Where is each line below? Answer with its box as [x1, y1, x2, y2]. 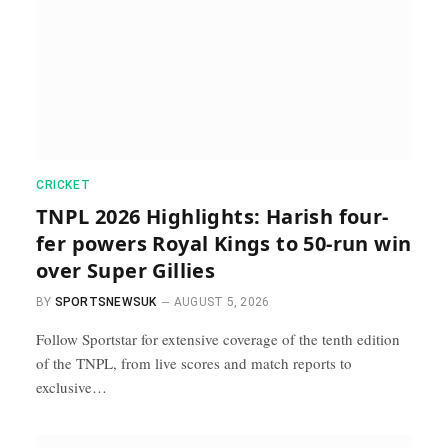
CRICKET [36, 178, 91, 192]
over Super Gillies [36, 257, 216, 284]
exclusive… [36, 377, 107, 397]
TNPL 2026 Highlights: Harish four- [36, 203, 389, 230]
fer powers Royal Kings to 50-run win [36, 230, 412, 257]
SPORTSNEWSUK [54, 295, 157, 309]
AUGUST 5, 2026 [173, 295, 270, 309]
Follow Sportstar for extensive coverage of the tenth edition [36, 329, 400, 349]
